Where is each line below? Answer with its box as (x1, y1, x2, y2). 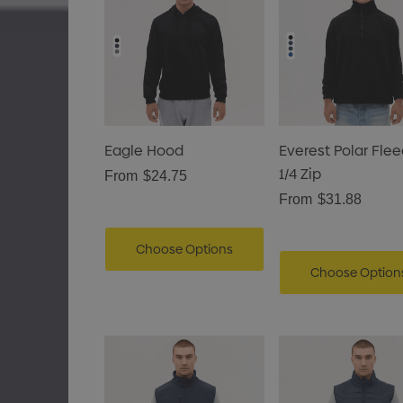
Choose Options (135, 240, 233, 258)
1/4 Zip (278, 164, 321, 184)
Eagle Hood (103, 140, 184, 161)
